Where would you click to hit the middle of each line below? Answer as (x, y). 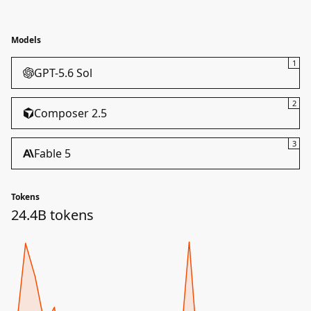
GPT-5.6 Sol (63, 73)
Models (26, 40)
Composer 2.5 (70, 113)
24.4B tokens (52, 215)
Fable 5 (52, 153)
